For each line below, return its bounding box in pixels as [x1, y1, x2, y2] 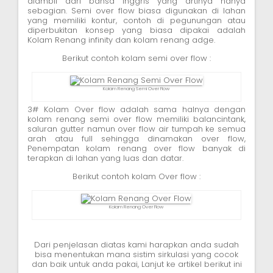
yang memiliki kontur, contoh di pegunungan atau [27, 14, 246, 26]
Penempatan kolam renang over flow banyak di [27, 142, 246, 154]
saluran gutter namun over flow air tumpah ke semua [27, 122, 246, 135]
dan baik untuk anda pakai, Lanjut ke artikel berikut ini [31, 258, 242, 270]
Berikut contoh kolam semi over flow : [62, 52, 211, 64]
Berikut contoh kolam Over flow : [73, 170, 200, 182]
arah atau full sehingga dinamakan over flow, [27, 132, 246, 144]
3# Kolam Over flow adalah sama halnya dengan [27, 103, 246, 115]
